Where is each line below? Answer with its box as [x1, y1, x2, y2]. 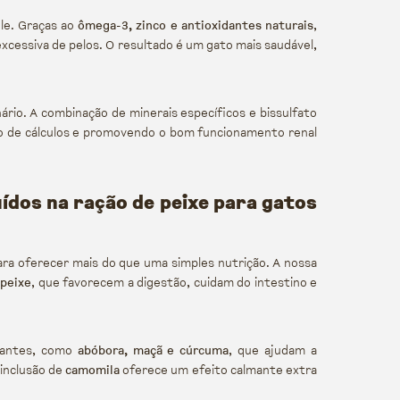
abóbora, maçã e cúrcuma [78, 341, 229, 360]
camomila [65, 361, 120, 379]
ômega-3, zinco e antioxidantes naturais [78, 16, 313, 35]
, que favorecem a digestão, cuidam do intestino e [31, 273, 317, 292]
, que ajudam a [229, 341, 317, 360]
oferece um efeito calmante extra [120, 361, 317, 379]
